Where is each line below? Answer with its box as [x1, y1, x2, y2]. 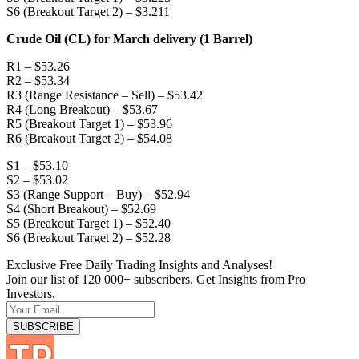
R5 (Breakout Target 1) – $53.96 [6, 116, 172, 131]
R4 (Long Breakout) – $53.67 [6, 102, 158, 116]
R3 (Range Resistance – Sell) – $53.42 [6, 87, 203, 102]
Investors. [6, 286, 55, 301]
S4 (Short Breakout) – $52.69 [6, 201, 156, 216]
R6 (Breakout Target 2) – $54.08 [6, 131, 172, 145]
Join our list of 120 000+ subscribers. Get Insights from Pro [6, 272, 305, 286]
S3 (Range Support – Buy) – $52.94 [6, 187, 190, 201]
